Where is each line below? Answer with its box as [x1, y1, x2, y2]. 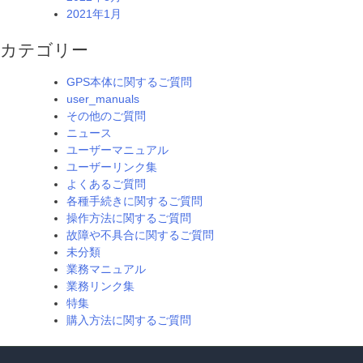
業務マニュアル [66, 263, 146, 276]
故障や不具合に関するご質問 [66, 228, 214, 242]
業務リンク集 [66, 280, 135, 293]
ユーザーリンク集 [66, 160, 157, 174]
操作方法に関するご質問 [66, 211, 191, 225]
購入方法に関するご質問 [66, 314, 191, 327]
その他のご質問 [66, 109, 146, 123]
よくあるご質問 [66, 177, 146, 191]
